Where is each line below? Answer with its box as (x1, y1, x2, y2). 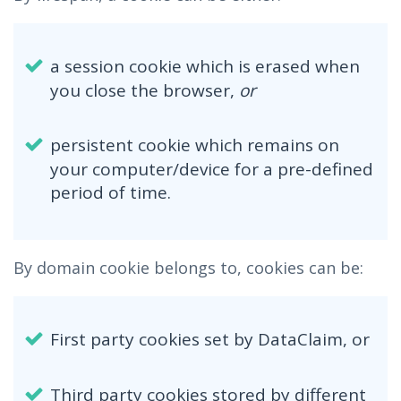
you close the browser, (49, 79, 239, 102)
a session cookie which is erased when (49, 55, 360, 78)
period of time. (49, 181, 171, 204)
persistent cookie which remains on (49, 133, 339, 157)
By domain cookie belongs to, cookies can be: (13, 257, 363, 278)
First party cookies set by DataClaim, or (49, 328, 370, 351)
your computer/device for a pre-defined (49, 158, 373, 181)
